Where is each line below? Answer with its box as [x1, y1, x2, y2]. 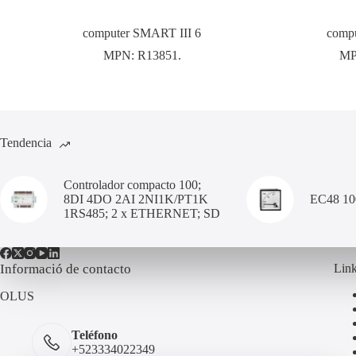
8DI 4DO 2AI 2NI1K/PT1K [64, 192, 208, 206]
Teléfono [72, 328, 118, 342]
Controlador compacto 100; [64, 177, 201, 192]
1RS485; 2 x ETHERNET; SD [64, 206, 220, 220]
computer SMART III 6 [83, 25, 202, 40]
